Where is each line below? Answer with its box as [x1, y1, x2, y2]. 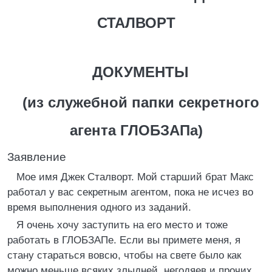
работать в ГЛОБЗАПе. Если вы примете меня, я [7, 234, 240, 246]
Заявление [7, 151, 66, 163]
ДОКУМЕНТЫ [92, 64, 189, 80]
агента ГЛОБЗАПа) [69, 122, 203, 138]
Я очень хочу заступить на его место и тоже [16, 219, 228, 231]
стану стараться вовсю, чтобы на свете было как [7, 250, 241, 261]
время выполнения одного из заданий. [7, 202, 191, 213]
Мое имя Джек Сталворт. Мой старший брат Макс [16, 171, 254, 183]
